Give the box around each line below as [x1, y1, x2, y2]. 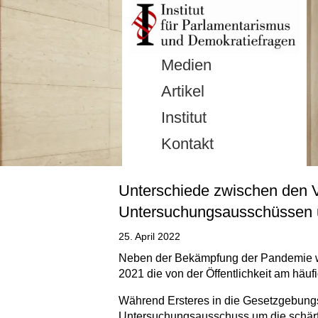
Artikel [161, 82, 204, 101]
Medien [161, 56, 212, 75]
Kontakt [161, 135, 214, 153]
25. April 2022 [119, 231, 180, 243]
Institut [161, 109, 207, 127]
